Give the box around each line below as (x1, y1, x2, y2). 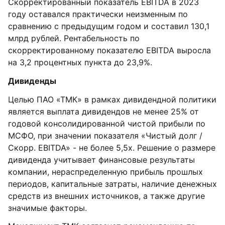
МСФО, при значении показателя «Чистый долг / (8, 131, 202, 141)
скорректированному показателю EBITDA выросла (8, 45, 211, 55)
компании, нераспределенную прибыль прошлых (8, 167, 203, 177)
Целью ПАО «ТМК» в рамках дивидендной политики (8, 94, 216, 104)
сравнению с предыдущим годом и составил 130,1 (8, 21, 209, 31)
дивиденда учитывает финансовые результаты (8, 155, 195, 165)
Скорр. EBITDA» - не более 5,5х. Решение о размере (8, 143, 215, 153)
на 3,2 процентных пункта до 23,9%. (8, 57, 152, 67)
